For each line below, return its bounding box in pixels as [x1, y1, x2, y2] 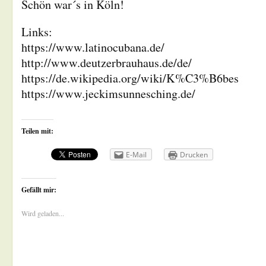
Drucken [180, 150, 208, 160]
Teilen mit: [21, 126, 53, 136]
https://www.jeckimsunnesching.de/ [21, 85, 195, 102]
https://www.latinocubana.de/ [21, 39, 164, 55]
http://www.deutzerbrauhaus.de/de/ [21, 55, 192, 71]
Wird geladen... [21, 208, 64, 218]
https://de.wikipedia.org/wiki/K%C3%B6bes [21, 70, 239, 86]
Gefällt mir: [21, 184, 56, 195]
